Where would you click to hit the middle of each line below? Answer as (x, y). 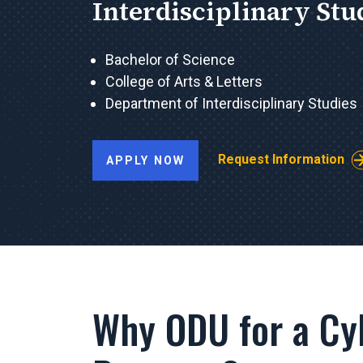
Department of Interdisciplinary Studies (231, 103)
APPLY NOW (145, 160)
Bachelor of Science (170, 59)
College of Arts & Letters (184, 81)
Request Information (281, 159)
